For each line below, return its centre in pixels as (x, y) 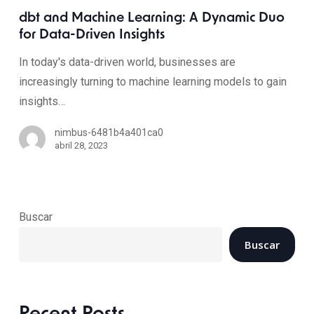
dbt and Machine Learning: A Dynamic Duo (151, 19)
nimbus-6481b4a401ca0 (109, 132)
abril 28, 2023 (81, 145)
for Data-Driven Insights (91, 35)
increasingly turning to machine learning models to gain (152, 82)
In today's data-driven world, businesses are (127, 62)
